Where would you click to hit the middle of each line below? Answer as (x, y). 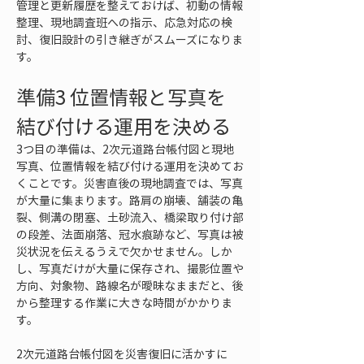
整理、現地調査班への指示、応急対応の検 (124, 22)
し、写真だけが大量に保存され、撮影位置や (130, 268)
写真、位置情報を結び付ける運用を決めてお (130, 166)
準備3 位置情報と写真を (121, 97)
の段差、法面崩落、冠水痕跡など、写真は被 (130, 234)
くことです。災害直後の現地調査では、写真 (130, 183)
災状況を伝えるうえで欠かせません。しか (124, 251)
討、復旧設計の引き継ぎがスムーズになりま (130, 39)
